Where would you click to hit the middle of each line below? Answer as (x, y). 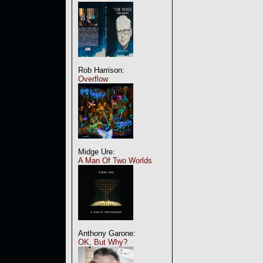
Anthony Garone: (107, 233)
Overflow (93, 79)
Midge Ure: (97, 152)
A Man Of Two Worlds (115, 161)
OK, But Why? (103, 242)
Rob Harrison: (101, 70)
